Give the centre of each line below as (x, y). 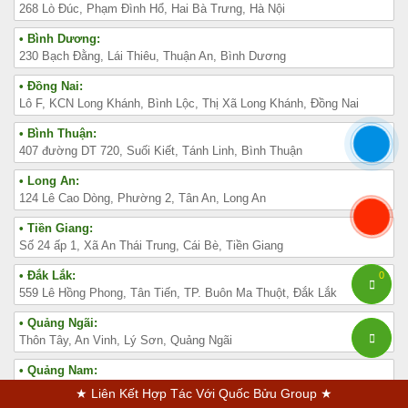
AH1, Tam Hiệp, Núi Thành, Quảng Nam (125, 388)
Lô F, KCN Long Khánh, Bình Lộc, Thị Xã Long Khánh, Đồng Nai (189, 104)
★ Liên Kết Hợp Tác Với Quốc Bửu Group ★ (204, 393)
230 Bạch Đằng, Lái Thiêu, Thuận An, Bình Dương (153, 56)
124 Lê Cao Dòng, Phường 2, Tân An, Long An (143, 199)
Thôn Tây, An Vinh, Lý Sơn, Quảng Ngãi (126, 341)
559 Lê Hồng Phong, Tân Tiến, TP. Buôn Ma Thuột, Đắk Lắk (178, 293)
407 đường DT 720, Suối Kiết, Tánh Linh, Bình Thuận (161, 151)
